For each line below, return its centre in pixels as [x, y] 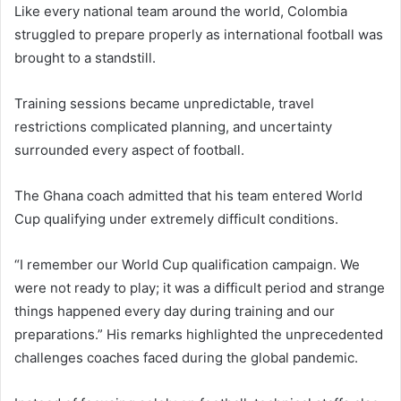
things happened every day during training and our [175, 311]
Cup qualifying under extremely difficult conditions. [176, 218]
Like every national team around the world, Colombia [181, 11]
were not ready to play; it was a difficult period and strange [200, 287]
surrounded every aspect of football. [129, 149]
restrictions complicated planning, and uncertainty [173, 126]
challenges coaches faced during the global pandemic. [186, 357]
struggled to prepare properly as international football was [199, 34]
